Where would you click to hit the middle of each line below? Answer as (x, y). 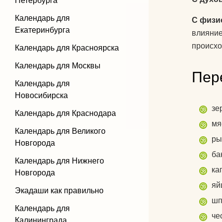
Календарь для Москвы (58, 66)
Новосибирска (41, 95)
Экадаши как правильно (59, 191)
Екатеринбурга (42, 30)
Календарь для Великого (60, 131)
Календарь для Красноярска (67, 48)
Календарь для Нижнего (59, 161)
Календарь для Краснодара (65, 113)
